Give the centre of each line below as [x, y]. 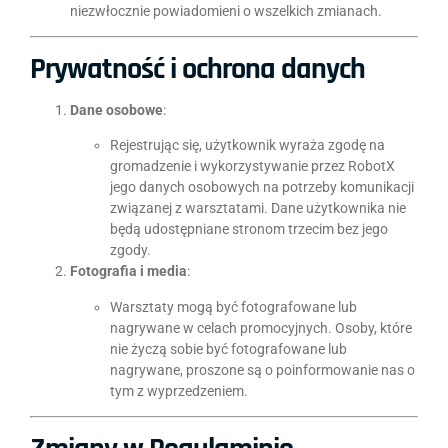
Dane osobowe [116, 110]
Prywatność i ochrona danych [197, 69]
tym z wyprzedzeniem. [179, 390]
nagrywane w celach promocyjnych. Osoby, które [261, 327]
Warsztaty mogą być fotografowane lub [233, 306]
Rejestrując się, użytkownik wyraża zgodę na [247, 145]
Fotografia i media [128, 271]
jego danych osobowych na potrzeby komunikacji [262, 187]
